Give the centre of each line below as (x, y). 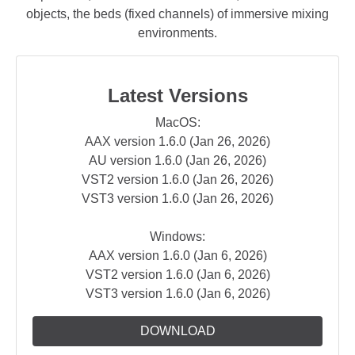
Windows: (177, 236)
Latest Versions (177, 95)
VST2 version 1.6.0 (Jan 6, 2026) (177, 274)
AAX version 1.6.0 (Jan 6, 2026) (177, 255)
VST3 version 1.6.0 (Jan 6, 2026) (177, 293)
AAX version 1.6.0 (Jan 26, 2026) (177, 141)
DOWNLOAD (177, 330)
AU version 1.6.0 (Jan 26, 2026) (177, 160)
